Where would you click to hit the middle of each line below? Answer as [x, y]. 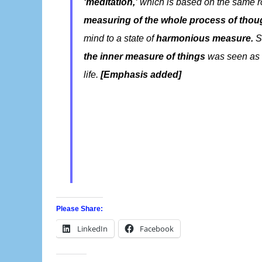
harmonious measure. [205, 38]
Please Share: [80, 208]
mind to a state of [120, 38]
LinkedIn [92, 228]
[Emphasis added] [141, 74]
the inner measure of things [145, 56]
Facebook [157, 228]
